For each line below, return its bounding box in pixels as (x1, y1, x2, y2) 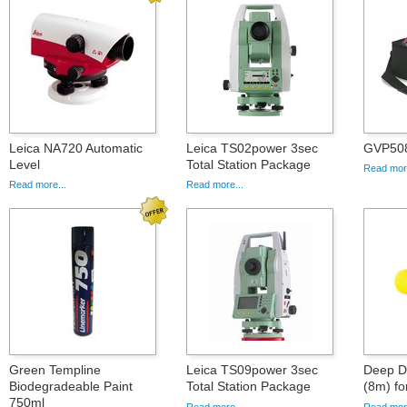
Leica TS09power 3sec (186, 362, 318, 378)
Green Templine (9, 362, 101, 378)
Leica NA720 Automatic (9, 140, 143, 155)
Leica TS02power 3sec (186, 140, 318, 155)
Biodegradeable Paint (9, 379, 133, 394)
